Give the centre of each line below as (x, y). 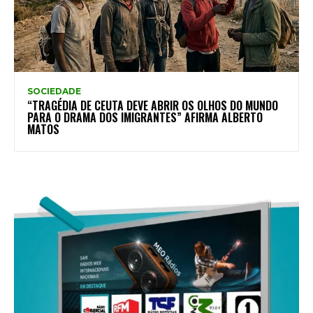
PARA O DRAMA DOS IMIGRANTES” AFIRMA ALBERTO (145, 118)
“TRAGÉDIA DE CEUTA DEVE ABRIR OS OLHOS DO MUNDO (153, 106)
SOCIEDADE (54, 92)
